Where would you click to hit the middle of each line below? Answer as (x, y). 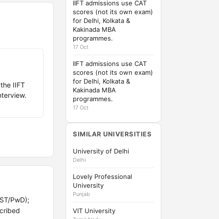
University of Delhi (101, 151)
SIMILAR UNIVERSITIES (112, 134)
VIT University (94, 211)
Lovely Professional (102, 176)
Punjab (81, 194)
